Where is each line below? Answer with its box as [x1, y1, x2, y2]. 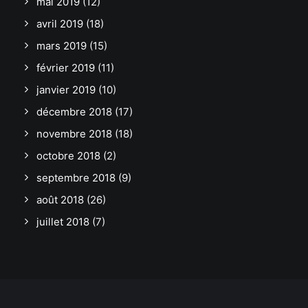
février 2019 [36, 60, 95, 74]
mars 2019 [36, 38, 87, 52]
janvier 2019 [36, 82, 96, 96]
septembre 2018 [36, 170, 115, 184]
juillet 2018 [36, 214, 89, 228]
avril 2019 [36, 16, 83, 30]
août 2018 [36, 192, 84, 206]
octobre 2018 [36, 148, 100, 162]
